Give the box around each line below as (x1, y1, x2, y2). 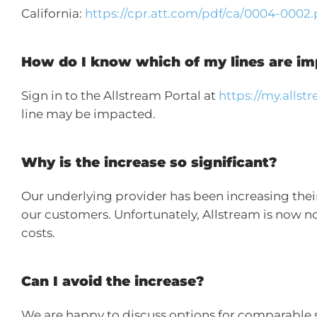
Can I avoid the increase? (21, 273, 204, 289)
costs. (21, 226, 55, 240)
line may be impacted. (21, 107, 156, 121)
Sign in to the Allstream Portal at (21, 88, 219, 103)
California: (21, 6, 85, 21)
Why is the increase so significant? (21, 154, 277, 171)
